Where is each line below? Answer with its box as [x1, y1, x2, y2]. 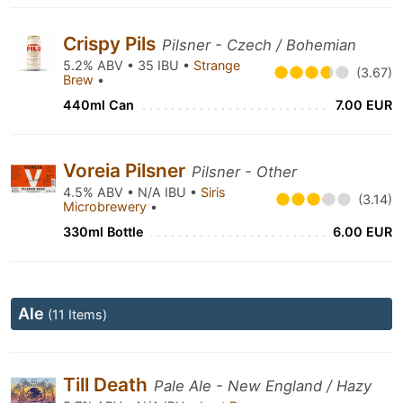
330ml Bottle [63, 224, 144, 239]
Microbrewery [63, 199, 150, 214]
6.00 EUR [333, 224, 392, 239]
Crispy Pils [63, 32, 160, 55]
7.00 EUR [336, 97, 392, 112]
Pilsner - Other [192, 163, 297, 181]
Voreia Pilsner [63, 159, 190, 182]
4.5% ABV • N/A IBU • [63, 184, 201, 200]
